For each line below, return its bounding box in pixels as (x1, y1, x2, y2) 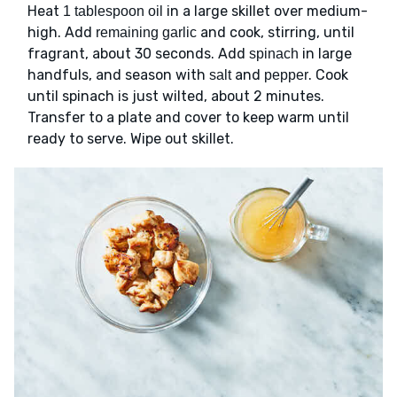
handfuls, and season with (27, 66, 209, 84)
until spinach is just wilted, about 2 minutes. (27, 88, 324, 105)
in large (299, 45, 352, 63)
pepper (264, 67, 308, 83)
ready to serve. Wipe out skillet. (27, 130, 234, 148)
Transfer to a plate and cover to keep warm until (27, 109, 349, 127)
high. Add (27, 24, 96, 42)
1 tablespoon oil (63, 4, 163, 19)
